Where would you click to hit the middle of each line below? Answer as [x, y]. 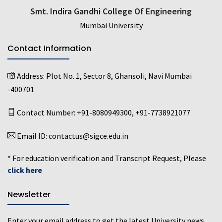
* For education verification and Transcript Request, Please [107, 158]
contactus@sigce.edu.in [88, 136]
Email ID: [32, 136]
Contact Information [49, 49]
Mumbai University [111, 26]
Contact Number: [46, 112]
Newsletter [29, 194]
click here [25, 170]
